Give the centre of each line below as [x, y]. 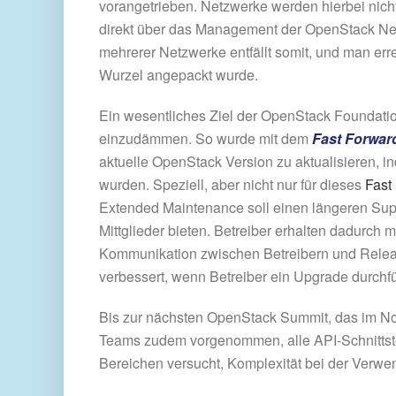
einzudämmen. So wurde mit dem [206, 138]
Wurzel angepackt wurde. [179, 74]
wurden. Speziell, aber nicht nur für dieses [232, 184]
